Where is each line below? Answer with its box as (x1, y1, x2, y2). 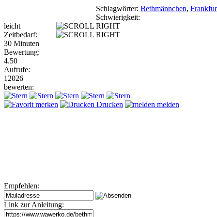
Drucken (94, 100, 123, 108)
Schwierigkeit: (96, 13, 140, 21)
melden (155, 100, 179, 108)
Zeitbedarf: (4, 30, 37, 39)
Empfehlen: (4, 181, 39, 190)
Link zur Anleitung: (4, 200, 64, 209)
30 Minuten (4, 39, 39, 47)
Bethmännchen (140, 4, 186, 13)
